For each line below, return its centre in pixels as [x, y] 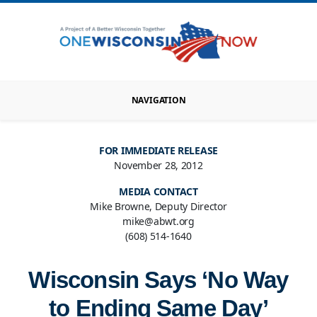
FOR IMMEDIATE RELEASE [158, 151]
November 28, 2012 [158, 166]
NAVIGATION [158, 100]
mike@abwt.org [158, 221]
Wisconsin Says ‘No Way [158, 280]
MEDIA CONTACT [158, 192]
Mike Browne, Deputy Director [158, 207]
